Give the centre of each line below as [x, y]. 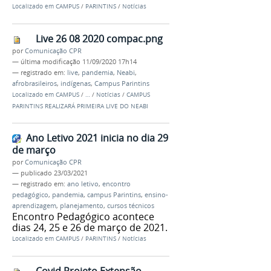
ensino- [156, 195]
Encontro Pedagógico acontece [83, 217]
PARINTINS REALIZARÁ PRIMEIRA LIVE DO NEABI [80, 106]
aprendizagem [34, 206]
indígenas [76, 83]
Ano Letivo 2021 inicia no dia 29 [97, 138]
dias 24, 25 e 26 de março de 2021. [90, 228]
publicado [36, 173]
